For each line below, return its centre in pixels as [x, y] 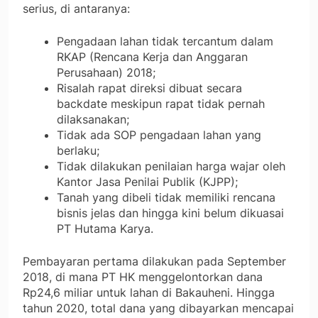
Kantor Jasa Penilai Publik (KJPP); [147, 182]
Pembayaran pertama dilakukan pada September [154, 262]
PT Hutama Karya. [105, 229]
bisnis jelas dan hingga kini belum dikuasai [170, 213]
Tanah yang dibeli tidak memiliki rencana [166, 198]
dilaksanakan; [93, 120]
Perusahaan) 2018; [106, 73]
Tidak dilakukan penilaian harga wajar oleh [171, 166]
